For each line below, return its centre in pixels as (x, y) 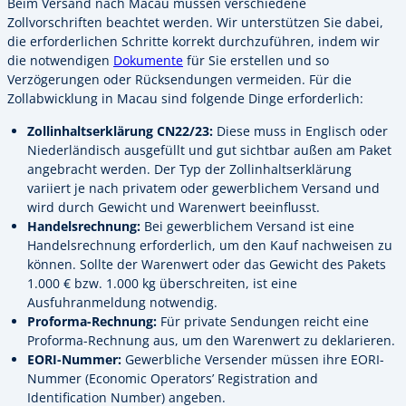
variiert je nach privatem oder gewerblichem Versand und (203, 188)
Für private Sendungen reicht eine (263, 321)
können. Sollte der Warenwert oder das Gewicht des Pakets (207, 264)
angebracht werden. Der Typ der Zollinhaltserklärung (189, 169)
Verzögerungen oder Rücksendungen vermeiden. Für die (179, 80)
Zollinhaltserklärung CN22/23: (120, 130)
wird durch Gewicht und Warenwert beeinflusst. (174, 207)
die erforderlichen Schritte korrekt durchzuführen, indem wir (193, 42)
